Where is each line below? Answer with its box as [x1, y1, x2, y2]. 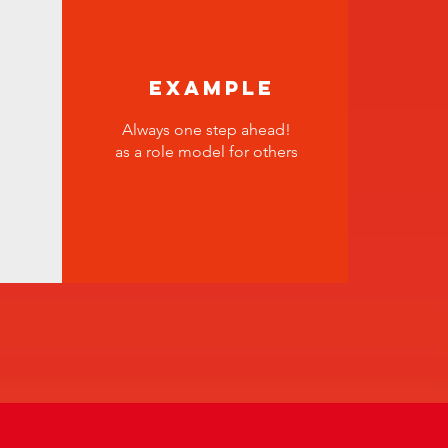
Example [148, 75, 275, 100]
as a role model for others [114, 142, 298, 161]
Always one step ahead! [121, 120, 291, 139]
